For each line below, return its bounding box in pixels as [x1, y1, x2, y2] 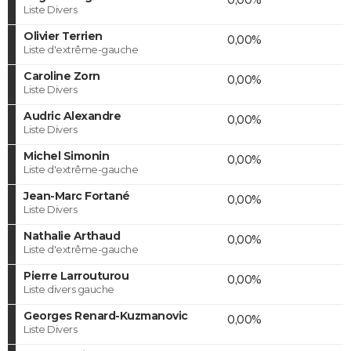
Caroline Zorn [24, 68, 100, 83]
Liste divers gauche [24, 282, 114, 295]
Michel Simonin [24, 148, 109, 163]
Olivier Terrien [24, 28, 103, 43]
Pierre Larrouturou [24, 268, 128, 283]
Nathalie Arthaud [24, 228, 120, 243]
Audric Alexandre [24, 108, 121, 123]
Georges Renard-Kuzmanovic [24, 308, 188, 323]
